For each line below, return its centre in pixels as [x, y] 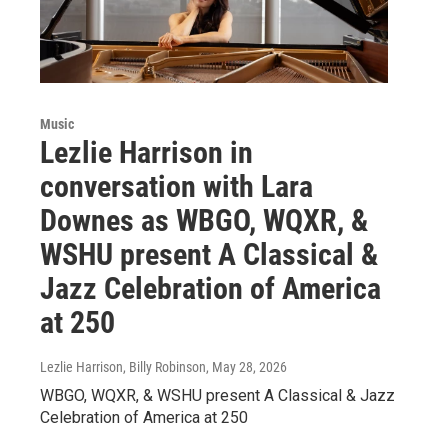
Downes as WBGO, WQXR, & [204, 220]
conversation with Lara [176, 186]
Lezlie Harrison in [146, 152]
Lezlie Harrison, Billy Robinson [123, 366]
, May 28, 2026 [246, 366]
